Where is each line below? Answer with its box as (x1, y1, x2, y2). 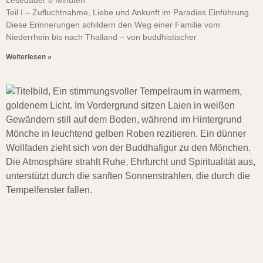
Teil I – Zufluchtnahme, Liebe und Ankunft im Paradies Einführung (6, 8, 249, 17)
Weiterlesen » (6, 53, 52, 61)
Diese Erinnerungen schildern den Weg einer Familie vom (6, 20, 220, 29)
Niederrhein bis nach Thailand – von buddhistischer (6, 32, 197, 42)
